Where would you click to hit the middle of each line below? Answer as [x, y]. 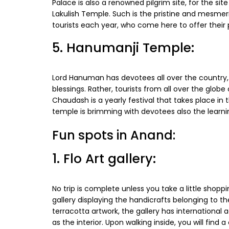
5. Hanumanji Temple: [123, 48]
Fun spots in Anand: [114, 135]
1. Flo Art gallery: [104, 159]
